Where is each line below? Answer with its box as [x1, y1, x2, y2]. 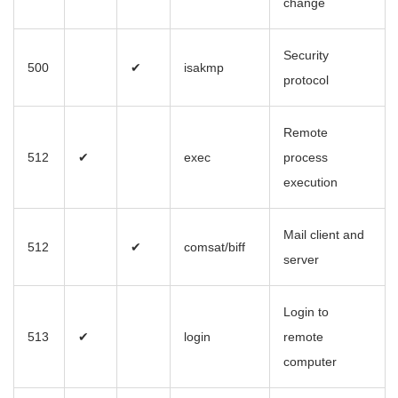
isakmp [184, 60, 224, 76]
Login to [283, 305, 329, 320]
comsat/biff [184, 240, 245, 255]
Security [283, 48, 329, 63]
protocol [283, 73, 329, 88]
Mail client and [283, 227, 364, 243]
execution [283, 175, 338, 190]
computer [283, 354, 337, 370]
